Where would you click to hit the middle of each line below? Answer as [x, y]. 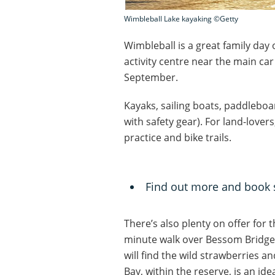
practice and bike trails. [178, 137]
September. [151, 77]
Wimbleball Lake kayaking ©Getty [181, 18]
